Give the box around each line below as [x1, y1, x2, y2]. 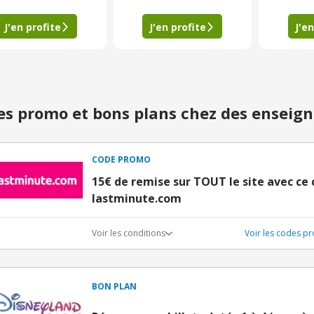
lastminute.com [92, 191, 182, 206]
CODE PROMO [92, 153, 151, 165]
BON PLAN [92, 280, 137, 293]
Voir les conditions [92, 227, 165, 239]
